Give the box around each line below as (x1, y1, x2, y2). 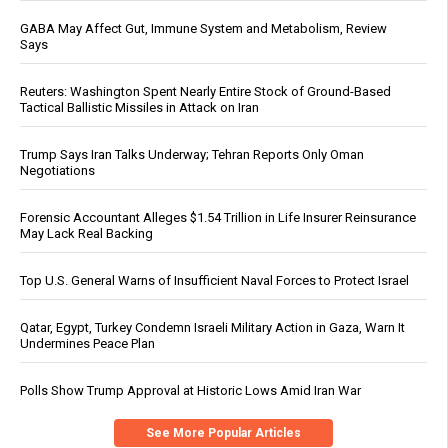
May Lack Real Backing (20, 225, 153, 241)
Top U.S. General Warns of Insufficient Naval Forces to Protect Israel (20, 272, 409, 288)
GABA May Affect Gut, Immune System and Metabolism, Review (20, 20, 387, 36)
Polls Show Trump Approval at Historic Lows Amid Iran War (20, 382, 361, 398)
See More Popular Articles (146, 425, 301, 440)
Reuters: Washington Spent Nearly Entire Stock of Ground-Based (20, 83, 391, 99)
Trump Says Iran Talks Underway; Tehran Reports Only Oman (20, 146, 364, 162)
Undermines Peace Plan (20, 335, 155, 351)
